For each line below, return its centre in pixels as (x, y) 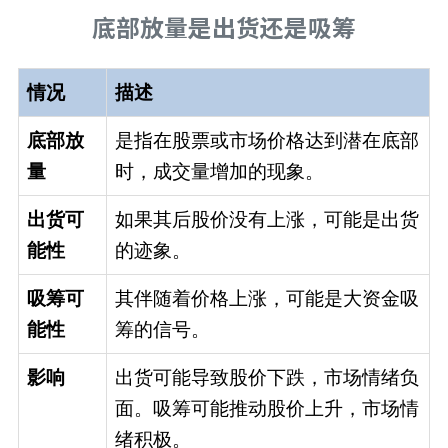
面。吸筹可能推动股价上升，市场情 (266, 408)
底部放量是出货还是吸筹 (223, 29)
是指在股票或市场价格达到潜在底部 (266, 140)
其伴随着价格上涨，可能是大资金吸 (266, 298)
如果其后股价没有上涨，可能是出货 (266, 219)
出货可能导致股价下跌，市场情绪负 (266, 377)
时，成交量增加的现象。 (219, 171)
